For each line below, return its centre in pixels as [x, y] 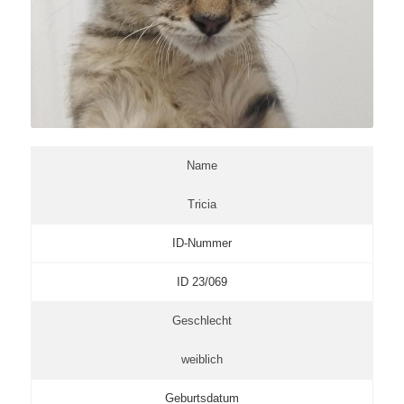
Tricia [202, 204]
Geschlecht [202, 320]
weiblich [202, 359]
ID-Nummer [202, 243]
